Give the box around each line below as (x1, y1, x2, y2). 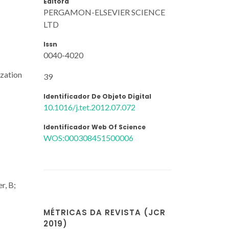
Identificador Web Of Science (43, 122, 146, 131)
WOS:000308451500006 (43, 132, 133, 143)
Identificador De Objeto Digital (43, 91, 151, 101)
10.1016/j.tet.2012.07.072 (43, 102, 135, 112)
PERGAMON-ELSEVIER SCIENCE (43, 7, 165, 17)
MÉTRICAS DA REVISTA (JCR (43, 207, 166, 218)
